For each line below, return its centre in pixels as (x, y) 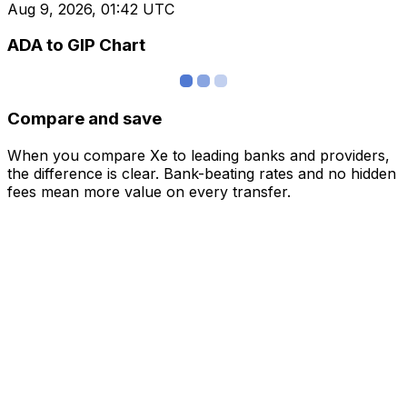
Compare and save (84, 118)
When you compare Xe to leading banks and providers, (199, 155)
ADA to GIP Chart (76, 45)
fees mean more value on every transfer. (149, 191)
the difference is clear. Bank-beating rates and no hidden (202, 173)
